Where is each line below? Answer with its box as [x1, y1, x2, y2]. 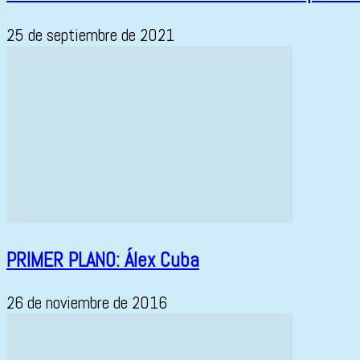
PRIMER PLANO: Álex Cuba [6, 247, 199, 272]
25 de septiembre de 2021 [6, 24, 174, 47]
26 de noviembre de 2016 [6, 292, 167, 314]
